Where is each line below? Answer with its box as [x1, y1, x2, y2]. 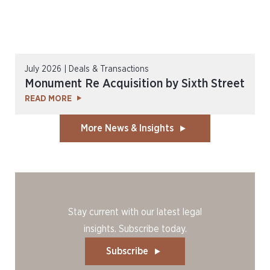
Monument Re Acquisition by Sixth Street [25, 78, 245, 90]
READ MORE [25, 95, 72, 103]
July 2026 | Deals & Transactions [25, 65, 149, 74]
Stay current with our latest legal [68, 207, 202, 217]
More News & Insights [80, 124, 174, 133]
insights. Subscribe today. [83, 224, 187, 234]
